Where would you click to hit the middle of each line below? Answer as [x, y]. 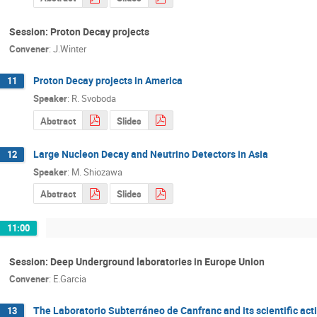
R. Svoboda [94, 98]
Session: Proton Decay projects [79, 31]
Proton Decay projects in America [108, 81]
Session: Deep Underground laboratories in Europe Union [137, 261]
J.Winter [70, 49]
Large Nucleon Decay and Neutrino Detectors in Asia [151, 154]
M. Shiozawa [97, 172]
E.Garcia [70, 279]
